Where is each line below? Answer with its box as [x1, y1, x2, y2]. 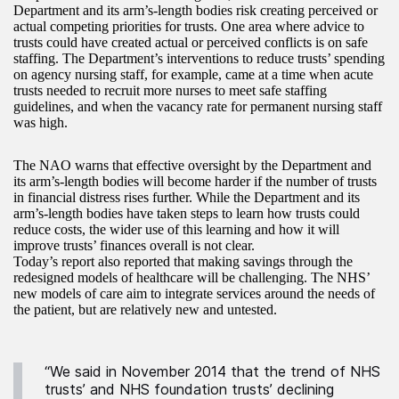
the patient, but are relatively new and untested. [13, 302, 277, 318]
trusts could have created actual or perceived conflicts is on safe [13, 35, 368, 51]
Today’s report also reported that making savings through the [13, 254, 353, 270]
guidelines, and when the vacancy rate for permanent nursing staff [13, 99, 382, 115]
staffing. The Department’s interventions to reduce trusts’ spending [13, 51, 385, 67]
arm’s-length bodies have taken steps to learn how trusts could [13, 206, 360, 222]
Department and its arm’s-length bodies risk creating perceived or [13, 3, 378, 19]
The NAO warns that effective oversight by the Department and [13, 158, 371, 174]
